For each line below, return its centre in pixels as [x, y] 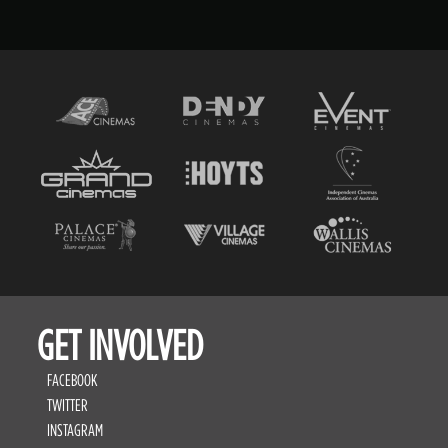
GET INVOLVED [120, 344]
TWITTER [68, 404]
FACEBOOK [72, 379]
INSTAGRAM [75, 429]
